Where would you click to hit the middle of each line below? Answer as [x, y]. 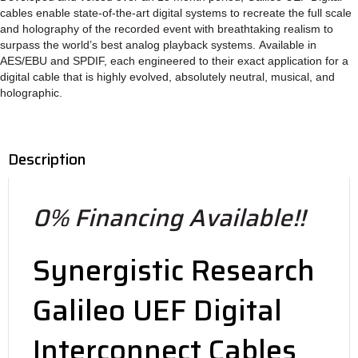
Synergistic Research [174, 270]
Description [47, 159]
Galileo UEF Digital [157, 310]
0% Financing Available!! [169, 217]
